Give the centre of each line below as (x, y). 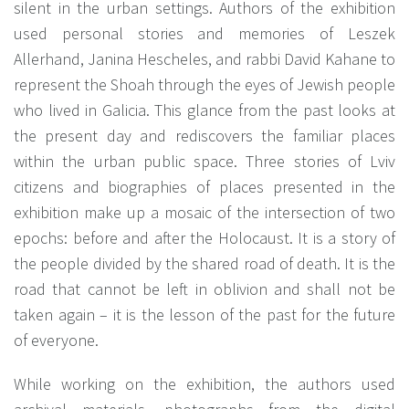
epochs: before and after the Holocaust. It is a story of (204, 237)
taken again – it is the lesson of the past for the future (204, 314)
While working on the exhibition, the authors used (204, 383)
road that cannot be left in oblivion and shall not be (204, 288)
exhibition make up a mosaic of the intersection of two (204, 212)
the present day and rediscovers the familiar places (204, 135)
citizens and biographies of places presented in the (204, 186)
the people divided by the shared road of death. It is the (204, 263)
